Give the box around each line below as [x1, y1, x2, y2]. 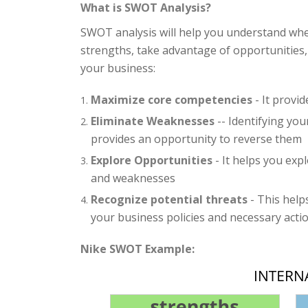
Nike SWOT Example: [80, 241, 195, 256]
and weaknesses [91, 170, 175, 186]
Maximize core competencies [91, 92, 252, 107]
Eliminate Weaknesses [91, 113, 214, 129]
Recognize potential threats [91, 192, 247, 207]
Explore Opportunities [91, 153, 212, 168]
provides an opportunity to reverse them [91, 131, 302, 146]
